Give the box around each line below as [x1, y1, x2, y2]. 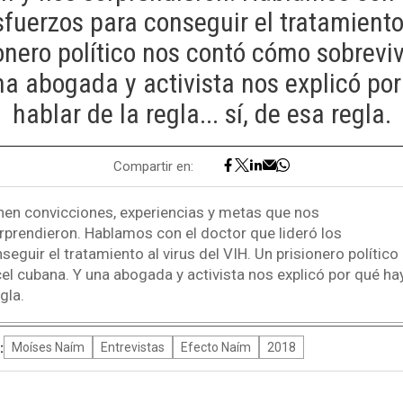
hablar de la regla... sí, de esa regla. [12, 98, 391, 130]
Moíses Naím [11, 340, 85, 355]
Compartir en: [113, 157, 198, 175]
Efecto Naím [180, 340, 251, 355]
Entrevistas [100, 340, 165, 355]
